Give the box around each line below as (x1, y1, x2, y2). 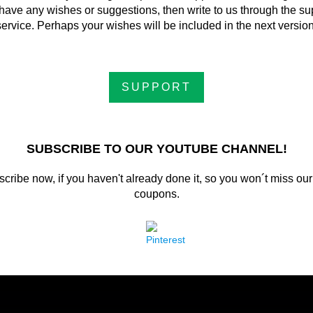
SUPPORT (122, 81, 191, 93)
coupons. (133, 188, 180, 200)
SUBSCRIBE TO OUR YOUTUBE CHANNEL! (26, 142, 287, 156)
